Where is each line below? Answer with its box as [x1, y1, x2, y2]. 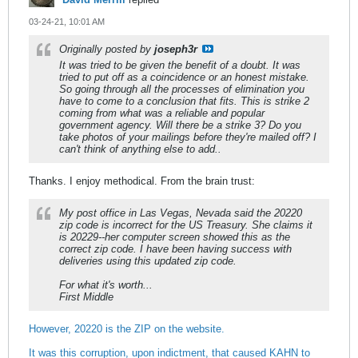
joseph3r [154, 43, 197, 56]
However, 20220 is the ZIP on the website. [29, 323, 225, 336]
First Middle [59, 291, 113, 304]
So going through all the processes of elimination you [59, 83, 304, 96]
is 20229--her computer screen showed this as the [59, 231, 290, 244]
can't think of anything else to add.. [59, 143, 221, 156]
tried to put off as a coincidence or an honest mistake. [59, 71, 309, 84]
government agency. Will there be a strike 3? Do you [59, 119, 301, 132]
